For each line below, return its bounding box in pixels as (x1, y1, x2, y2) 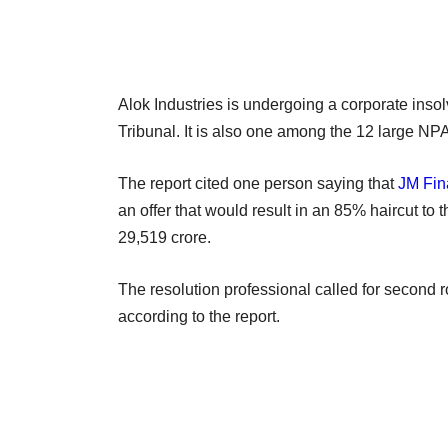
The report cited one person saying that (118, 174, 398, 192)
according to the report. (118, 307, 280, 325)
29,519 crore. (118, 228, 211, 246)
